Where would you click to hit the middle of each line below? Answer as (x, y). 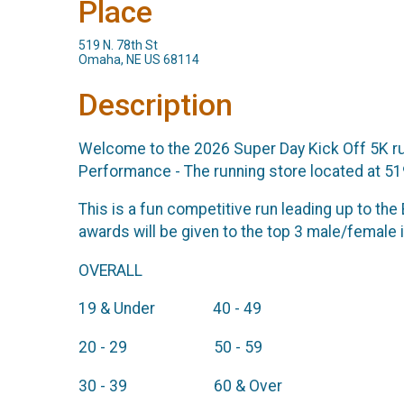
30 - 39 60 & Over (180, 386)
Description (156, 105)
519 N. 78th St (118, 45)
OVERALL (145, 270)
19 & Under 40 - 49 (170, 309)
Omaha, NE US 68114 (139, 60)
